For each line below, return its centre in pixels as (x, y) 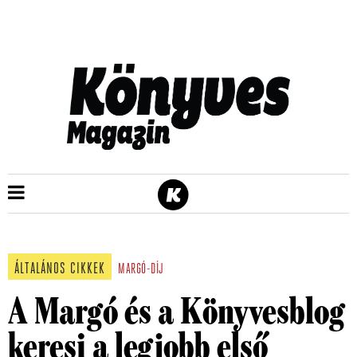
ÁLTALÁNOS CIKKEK (60, 269)
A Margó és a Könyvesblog (177, 312)
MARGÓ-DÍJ (141, 269)
